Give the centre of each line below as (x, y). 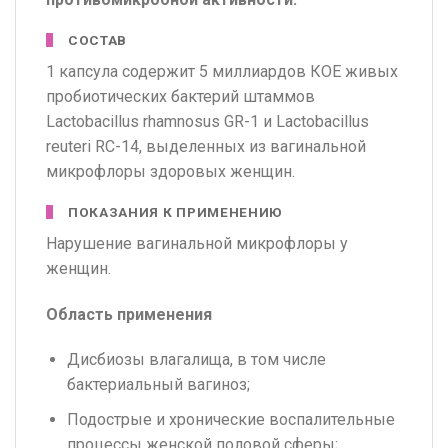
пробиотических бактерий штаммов (180, 96)
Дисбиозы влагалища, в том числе (196, 360)
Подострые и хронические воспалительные (230, 419)
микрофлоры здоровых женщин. (170, 171)
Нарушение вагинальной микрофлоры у (197, 243)
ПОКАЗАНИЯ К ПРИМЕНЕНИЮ (175, 211)
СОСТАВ (98, 39)
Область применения (129, 314)
